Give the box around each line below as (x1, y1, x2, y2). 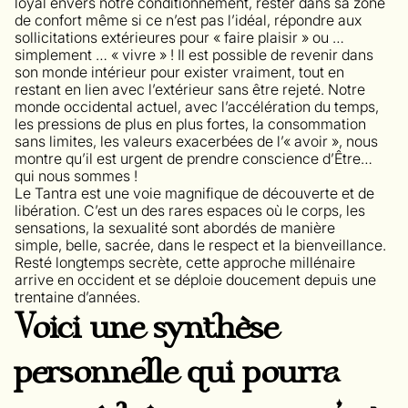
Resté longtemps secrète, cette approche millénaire (15, 252, 355, 271)
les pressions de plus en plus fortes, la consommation (15, 114, 366, 133)
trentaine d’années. (15, 287, 140, 306)
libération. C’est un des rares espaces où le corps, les (15, 200, 365, 219)
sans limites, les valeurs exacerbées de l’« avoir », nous (15, 131, 378, 150)
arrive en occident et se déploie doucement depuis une (15, 270, 376, 289)
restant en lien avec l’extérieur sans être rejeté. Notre (15, 79, 365, 98)
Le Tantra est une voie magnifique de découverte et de (15, 183, 374, 202)
